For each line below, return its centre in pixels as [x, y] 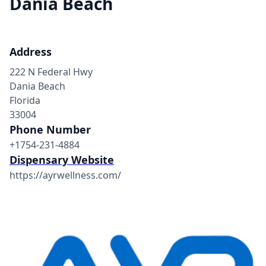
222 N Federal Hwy [51, 72]
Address [31, 52]
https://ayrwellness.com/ [65, 175]
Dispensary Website [62, 160]
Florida [25, 100]
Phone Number [50, 129]
